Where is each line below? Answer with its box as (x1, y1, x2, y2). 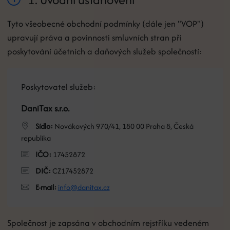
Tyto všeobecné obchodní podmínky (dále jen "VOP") (7, 17, 204, 30)
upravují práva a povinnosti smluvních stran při (7, 31, 182, 44)
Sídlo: (35, 120, 53, 131)
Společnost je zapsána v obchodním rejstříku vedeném (7, 216, 209, 229)
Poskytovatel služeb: (21, 80, 96, 93)
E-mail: (35, 181, 56, 193)
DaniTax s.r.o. (21, 102, 69, 114)
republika (21, 132, 51, 143)
